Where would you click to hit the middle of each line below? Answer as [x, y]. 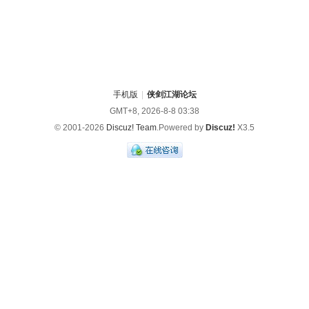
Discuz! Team [131, 128]
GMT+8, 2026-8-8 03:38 [154, 111]
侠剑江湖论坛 [171, 94]
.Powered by [181, 128]
